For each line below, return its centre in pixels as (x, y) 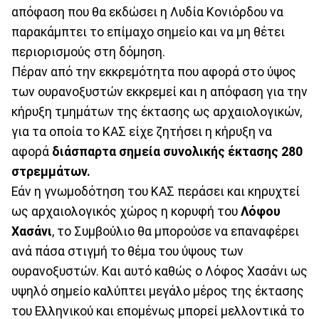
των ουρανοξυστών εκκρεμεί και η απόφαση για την (159, 91)
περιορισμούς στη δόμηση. (88, 52)
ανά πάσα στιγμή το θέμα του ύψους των (127, 251)
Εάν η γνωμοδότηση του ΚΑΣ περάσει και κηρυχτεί (156, 191)
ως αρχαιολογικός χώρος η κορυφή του (126, 211)
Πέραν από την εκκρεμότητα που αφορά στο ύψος (154, 72)
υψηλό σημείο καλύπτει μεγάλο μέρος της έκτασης (158, 291)
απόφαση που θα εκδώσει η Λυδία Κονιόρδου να (147, 12)
